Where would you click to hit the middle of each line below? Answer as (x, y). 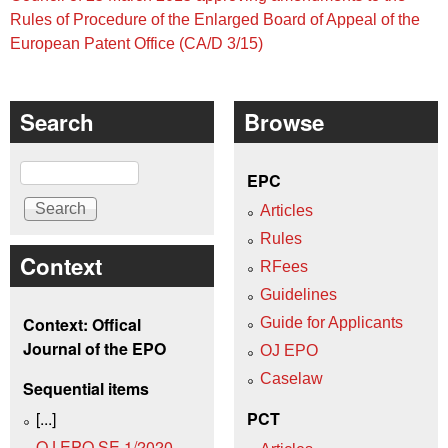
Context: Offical (82, 325)
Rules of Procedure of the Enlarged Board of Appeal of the (215, 20)
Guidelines (298, 295)
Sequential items (86, 389)
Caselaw (291, 379)
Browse (284, 122)
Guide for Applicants (331, 323)
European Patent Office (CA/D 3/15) (136, 44)
